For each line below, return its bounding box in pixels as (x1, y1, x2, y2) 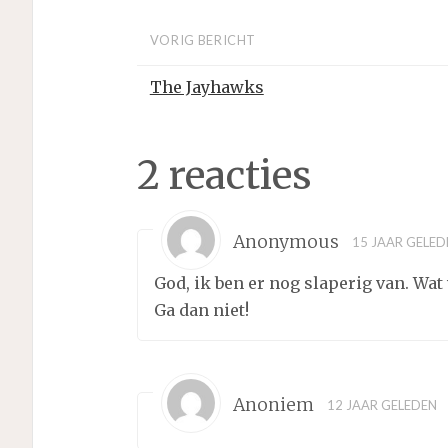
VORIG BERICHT (149, 32, 257, 49)
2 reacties (136, 150, 312, 199)
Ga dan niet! (153, 299, 249, 320)
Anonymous (233, 230, 340, 253)
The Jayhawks (149, 76, 264, 97)
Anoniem (233, 393, 315, 416)
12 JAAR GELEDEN (326, 396, 437, 413)
